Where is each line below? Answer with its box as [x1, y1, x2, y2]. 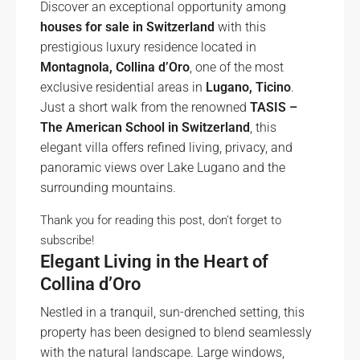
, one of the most [190, 59, 284, 75]
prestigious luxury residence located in [40, 39, 256, 55]
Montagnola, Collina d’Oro [40, 59, 190, 75]
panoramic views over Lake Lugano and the [40, 160, 285, 175]
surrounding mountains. [40, 180, 176, 195]
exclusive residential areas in [40, 80, 206, 95]
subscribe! [40, 233, 94, 247]
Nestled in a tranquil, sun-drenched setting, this [40, 305, 305, 320]
